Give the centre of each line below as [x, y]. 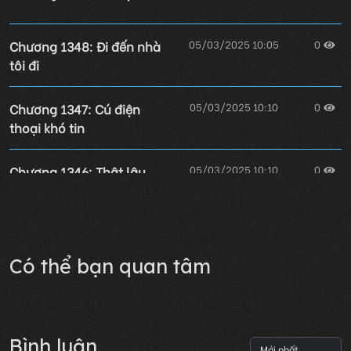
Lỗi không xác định [79, 248]
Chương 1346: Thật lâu [78, 171]
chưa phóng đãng [63, 190]
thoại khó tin [47, 127]
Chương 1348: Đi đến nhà [85, 45]
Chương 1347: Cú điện [75, 108]
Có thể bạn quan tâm [110, 266]
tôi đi [24, 64]
